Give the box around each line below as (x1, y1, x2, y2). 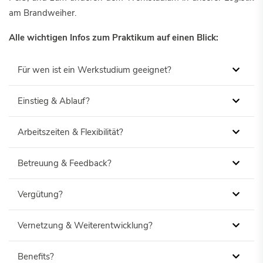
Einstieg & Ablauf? (18, 95, 90, 107)
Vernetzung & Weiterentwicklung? (18, 220, 153, 231)
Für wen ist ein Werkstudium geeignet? (18, 64, 171, 76)
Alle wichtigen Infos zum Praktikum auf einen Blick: (9, 32, 218, 43)
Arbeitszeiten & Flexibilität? (18, 126, 123, 138)
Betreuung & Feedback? (18, 157, 112, 169)
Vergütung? (18, 188, 63, 200)
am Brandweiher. (9, 7, 76, 19)
